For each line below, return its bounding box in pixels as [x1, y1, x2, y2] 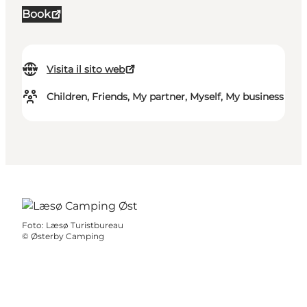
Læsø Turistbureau [46, 220, 123, 231]
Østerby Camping [31, 231, 104, 242]
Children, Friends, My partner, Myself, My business [47, 90, 284, 103]
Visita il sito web [47, 63, 125, 76]
